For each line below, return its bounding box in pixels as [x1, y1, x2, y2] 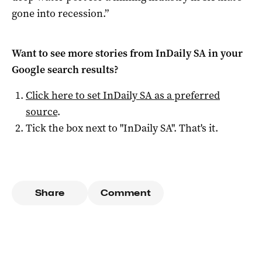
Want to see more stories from [12, 46, 156, 60]
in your [206, 46, 243, 60]
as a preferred [152, 88, 220, 102]
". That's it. [171, 120, 218, 135]
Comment [100, 187, 151, 198]
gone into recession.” [12, 6, 109, 20]
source [26, 104, 57, 119]
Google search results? [12, 62, 119, 77]
